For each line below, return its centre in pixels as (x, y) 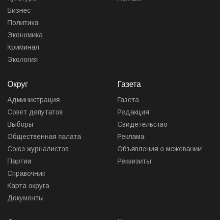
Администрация (34, 99)
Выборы (20, 124)
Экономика (25, 35)
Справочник (26, 173)
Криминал (23, 47)
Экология (23, 59)
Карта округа (28, 185)
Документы (26, 198)
